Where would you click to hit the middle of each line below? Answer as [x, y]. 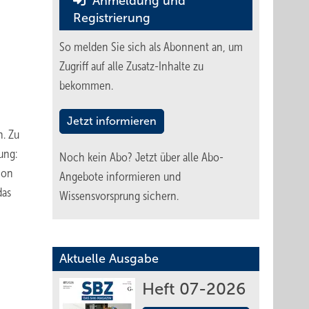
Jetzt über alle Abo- [179, 157]
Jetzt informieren [112, 121]
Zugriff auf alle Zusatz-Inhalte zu [131, 66]
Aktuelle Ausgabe [109, 259]
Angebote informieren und [120, 177]
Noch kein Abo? [97, 157]
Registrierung [112, 18]
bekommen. [86, 86]
